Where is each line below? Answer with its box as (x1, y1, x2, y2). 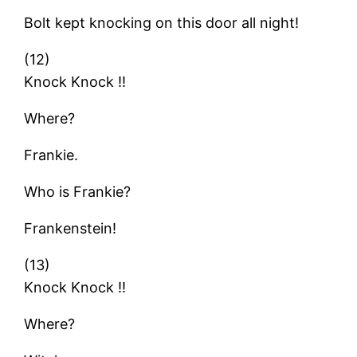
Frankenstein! (24, 219, 117, 237)
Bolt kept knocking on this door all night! (24, 14, 300, 31)
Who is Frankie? (24, 182, 131, 200)
